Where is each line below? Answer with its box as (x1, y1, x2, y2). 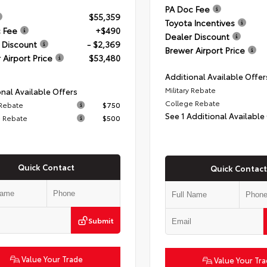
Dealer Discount (164, 30, 229, 43)
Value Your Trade (19, 253, 83, 265)
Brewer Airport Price (164, 44, 245, 57)
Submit (88, 215, 114, 226)
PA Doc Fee (164, 3, 210, 15)
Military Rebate (164, 85, 216, 95)
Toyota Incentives (164, 17, 235, 29)
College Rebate (164, 98, 220, 108)
